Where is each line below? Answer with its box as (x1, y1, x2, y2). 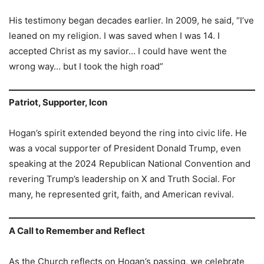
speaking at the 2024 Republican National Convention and (9, 158, 250, 170)
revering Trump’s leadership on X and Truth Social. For (9, 173, 236, 185)
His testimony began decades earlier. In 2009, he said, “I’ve (9, 14, 254, 26)
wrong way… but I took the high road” (9, 60, 166, 72)
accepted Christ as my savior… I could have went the (9, 45, 227, 57)
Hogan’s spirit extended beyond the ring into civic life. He (9, 127, 247, 139)
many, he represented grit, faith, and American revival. (9, 189, 234, 200)
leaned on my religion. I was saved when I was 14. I (9, 29, 220, 41)
